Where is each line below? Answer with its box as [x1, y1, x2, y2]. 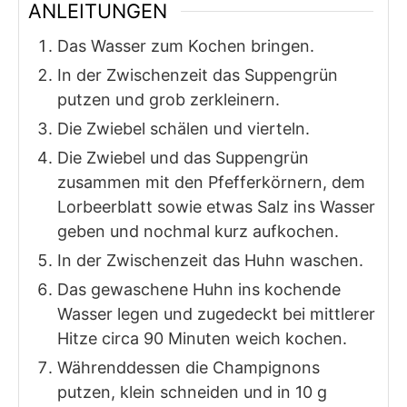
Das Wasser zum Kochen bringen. [57, 36, 314, 56]
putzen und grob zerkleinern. [57, 90, 280, 110]
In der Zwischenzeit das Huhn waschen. [57, 251, 363, 271]
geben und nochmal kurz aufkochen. [57, 222, 339, 242]
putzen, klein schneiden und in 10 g [57, 382, 327, 402]
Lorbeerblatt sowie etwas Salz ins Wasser [57, 197, 375, 217]
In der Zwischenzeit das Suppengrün [57, 65, 338, 85]
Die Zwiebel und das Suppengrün [57, 148, 309, 168]
